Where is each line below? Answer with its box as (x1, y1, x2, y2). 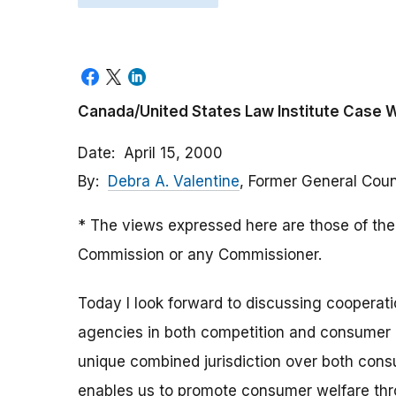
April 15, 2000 (124, 144, 223, 163)
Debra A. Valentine (108, 172, 240, 191)
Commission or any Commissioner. (78, 246, 322, 264)
